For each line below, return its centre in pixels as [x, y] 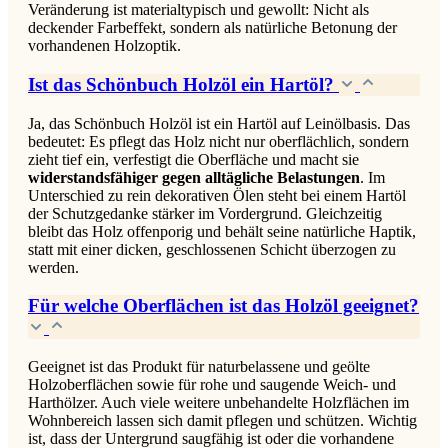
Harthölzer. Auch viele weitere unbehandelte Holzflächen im [218, 403]
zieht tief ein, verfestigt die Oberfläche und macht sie [193, 159]
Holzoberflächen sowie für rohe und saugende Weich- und [212, 385]
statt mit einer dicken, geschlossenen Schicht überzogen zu [212, 249]
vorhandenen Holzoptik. [104, 46]
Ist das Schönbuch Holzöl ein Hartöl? [181, 85]
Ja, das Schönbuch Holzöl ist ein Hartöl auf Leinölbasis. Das [219, 123]
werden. [53, 267]
